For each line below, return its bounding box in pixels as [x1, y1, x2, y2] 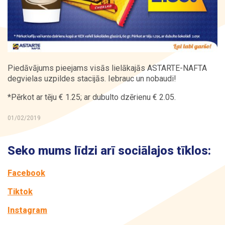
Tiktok [8, 187, 33, 197]
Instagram [8, 205, 47, 215]
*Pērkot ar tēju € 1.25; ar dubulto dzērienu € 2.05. [8, 92, 176, 102]
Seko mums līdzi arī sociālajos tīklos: [8, 144, 211, 158]
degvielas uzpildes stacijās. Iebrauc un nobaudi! [8, 74, 176, 84]
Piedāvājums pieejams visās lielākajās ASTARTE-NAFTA [8, 63, 207, 73]
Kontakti [41, 18, 77, 28]
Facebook [8, 168, 45, 178]
